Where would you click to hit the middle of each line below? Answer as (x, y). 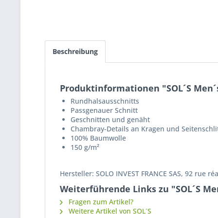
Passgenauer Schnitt (104, 110)
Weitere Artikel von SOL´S (109, 211)
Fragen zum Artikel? (100, 202)
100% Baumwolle (98, 138)
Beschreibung (75, 51)
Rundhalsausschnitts (105, 101)
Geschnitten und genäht (110, 119)
